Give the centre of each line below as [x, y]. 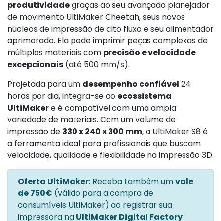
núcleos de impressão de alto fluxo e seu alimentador [110, 29]
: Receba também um [132, 181]
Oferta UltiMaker [53, 181]
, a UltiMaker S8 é [175, 131]
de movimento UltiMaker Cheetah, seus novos [96, 17]
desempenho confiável [131, 84]
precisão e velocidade [149, 52]
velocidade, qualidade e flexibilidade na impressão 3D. [110, 155]
